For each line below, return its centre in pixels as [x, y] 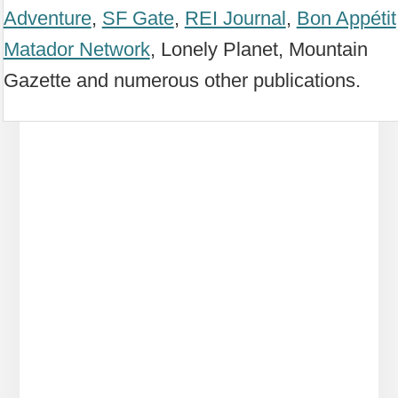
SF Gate [138, 18]
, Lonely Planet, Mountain [259, 49]
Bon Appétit [346, 18]
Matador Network [76, 49]
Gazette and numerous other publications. [182, 80]
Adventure [47, 18]
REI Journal [235, 18]
